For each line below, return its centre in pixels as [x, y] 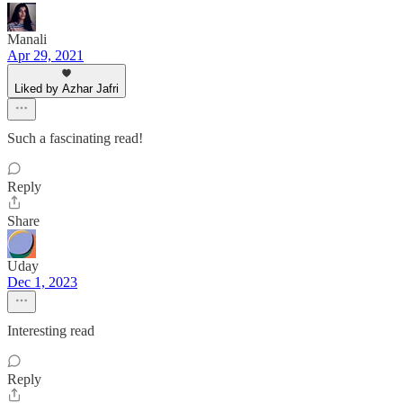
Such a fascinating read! [75, 138]
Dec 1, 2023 [42, 282]
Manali [27, 39]
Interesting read [51, 331]
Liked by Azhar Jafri [67, 89]
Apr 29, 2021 [45, 55]
